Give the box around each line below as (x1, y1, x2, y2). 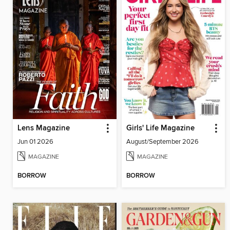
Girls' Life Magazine (126, 124, 195, 133)
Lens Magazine (17, 124, 70, 133)
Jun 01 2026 (17, 138, 53, 146)
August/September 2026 (126, 138, 199, 146)
